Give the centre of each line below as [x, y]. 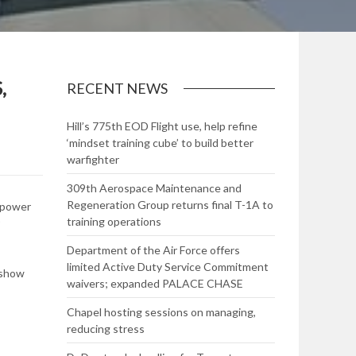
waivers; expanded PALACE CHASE [155, 283]
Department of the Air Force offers [153, 250]
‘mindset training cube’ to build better [160, 143]
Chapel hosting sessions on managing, [161, 312]
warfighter [93, 159]
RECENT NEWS [117, 88]
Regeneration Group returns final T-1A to [170, 205]
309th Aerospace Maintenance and [154, 188]
